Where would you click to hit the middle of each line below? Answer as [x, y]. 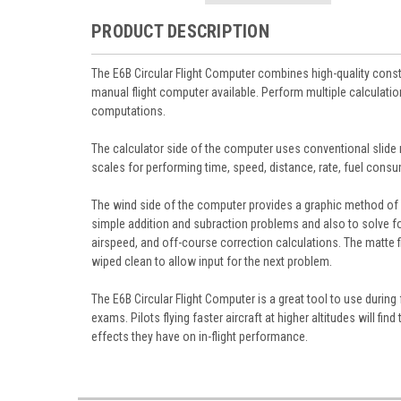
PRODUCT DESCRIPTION [180, 31]
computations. [128, 111]
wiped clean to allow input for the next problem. [212, 261]
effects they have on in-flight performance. [200, 336]
